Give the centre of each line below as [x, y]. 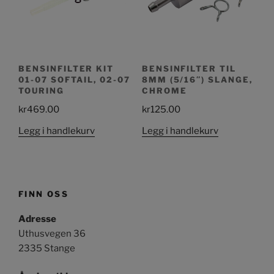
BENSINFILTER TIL [189, 68]
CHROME [164, 90]
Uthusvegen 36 [52, 233]
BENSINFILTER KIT [66, 68]
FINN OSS [43, 194]
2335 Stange [47, 248]
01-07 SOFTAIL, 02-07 [74, 79]
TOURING [41, 90]
